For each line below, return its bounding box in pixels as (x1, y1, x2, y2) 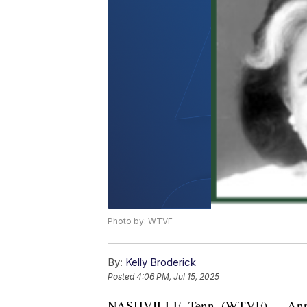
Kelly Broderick (125, 256, 196, 269)
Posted (108, 271, 136, 282)
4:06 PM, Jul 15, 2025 (136, 271, 219, 282)
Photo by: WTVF (108, 216, 173, 227)
